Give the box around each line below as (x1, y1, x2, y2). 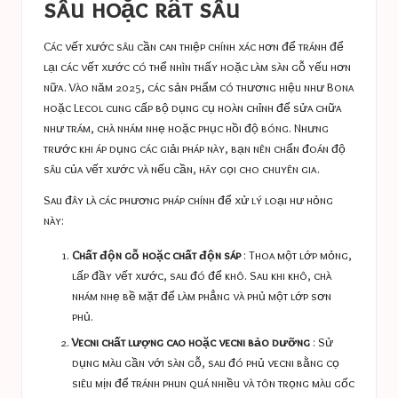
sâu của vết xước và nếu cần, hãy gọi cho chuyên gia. (44, 162, 320, 177)
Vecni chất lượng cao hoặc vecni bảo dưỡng (72, 334, 310, 349)
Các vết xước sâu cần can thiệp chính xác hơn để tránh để (44, 39, 344, 54)
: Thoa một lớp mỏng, (241, 248, 352, 263)
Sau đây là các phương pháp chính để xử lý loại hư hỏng (44, 193, 333, 208)
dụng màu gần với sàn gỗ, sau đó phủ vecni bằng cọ (72, 354, 339, 370)
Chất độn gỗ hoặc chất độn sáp (72, 248, 241, 263)
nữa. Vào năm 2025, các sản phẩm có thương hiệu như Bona (44, 80, 354, 95)
